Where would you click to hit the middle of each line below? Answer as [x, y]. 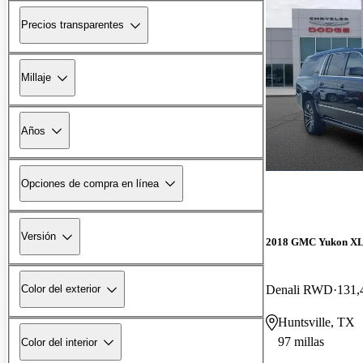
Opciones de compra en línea [90, 183]
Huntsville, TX [316, 322]
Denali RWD [299, 289]
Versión [38, 237]
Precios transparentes [73, 25]
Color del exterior [61, 289]
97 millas [301, 341]
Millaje [36, 78]
